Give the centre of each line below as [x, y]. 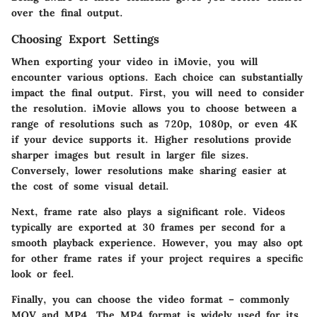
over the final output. [67, 12]
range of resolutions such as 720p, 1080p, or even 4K [154, 124]
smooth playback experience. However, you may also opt [157, 243]
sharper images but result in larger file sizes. [130, 155]
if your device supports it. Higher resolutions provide [151, 139]
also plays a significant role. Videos [191, 212]
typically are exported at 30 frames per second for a [148, 227]
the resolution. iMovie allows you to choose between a [154, 108]
